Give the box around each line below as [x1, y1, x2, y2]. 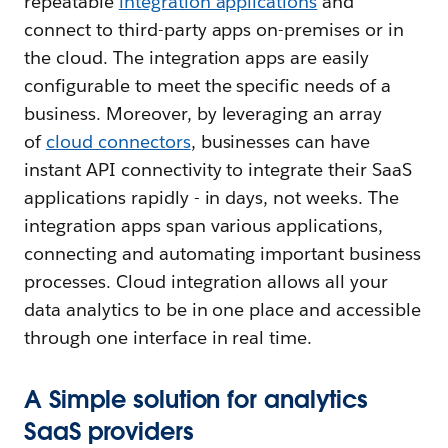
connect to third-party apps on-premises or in [24, 18, 405, 41]
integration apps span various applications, [24, 214, 384, 237]
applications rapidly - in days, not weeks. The [24, 186, 400, 209]
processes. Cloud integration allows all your [24, 270, 389, 293]
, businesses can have [190, 130, 371, 153]
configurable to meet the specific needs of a [24, 74, 392, 97]
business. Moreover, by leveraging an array [24, 102, 383, 125]
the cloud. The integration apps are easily [24, 46, 370, 69]
